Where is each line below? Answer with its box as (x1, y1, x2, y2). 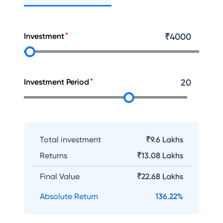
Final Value (40, 172, 80, 181)
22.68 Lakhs (141, 172, 183, 181)
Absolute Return (40, 192, 98, 201)
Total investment (40, 135, 101, 144)
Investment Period (24, 77, 89, 87)
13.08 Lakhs (141, 151, 183, 160)
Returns (40, 151, 67, 160)
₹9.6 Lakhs (146, 135, 183, 144)
